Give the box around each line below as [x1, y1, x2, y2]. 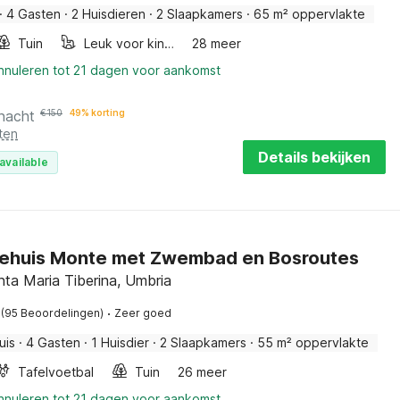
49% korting [70, 107, 125, 118]
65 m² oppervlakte [254, 6, 365, 21]
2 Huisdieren [71, 6, 146, 21]
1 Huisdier [91, 335, 149, 350]
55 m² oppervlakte [257, 335, 369, 350]
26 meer [178, 364, 227, 379]
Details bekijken [257, 148, 371, 166]
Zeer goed [114, 306, 171, 320]
